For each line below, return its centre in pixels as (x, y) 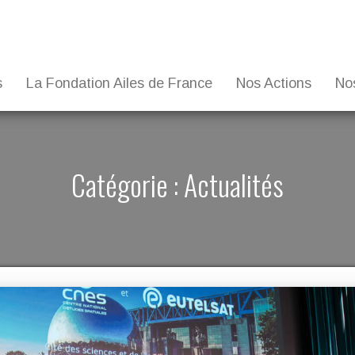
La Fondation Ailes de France (119, 83)
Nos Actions (274, 83)
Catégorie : (128, 185)
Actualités (234, 185)
